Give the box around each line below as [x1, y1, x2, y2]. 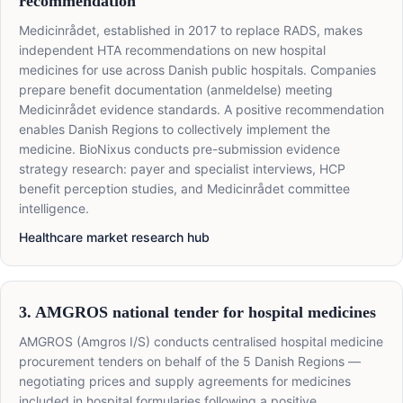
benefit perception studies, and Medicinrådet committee [19, 181, 350, 197]
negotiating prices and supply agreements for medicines [19, 373, 351, 390]
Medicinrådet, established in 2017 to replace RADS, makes [19, 22, 363, 39]
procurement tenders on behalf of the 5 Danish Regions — [19, 354, 361, 370]
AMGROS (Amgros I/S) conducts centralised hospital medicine [19, 334, 383, 350]
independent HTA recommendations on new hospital [19, 42, 326, 58]
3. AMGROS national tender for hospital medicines [19, 303, 376, 322]
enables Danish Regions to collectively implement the [19, 121, 330, 138]
